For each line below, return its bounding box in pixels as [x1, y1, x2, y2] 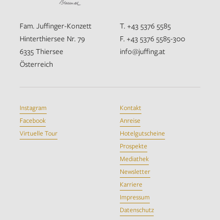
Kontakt [120, 103, 141, 112]
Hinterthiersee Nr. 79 [20, 33, 85, 44]
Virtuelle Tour [20, 129, 57, 138]
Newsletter [120, 167, 150, 176]
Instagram [20, 103, 47, 112]
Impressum [120, 192, 150, 202]
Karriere [120, 180, 142, 189]
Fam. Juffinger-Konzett [20, 21, 91, 31]
